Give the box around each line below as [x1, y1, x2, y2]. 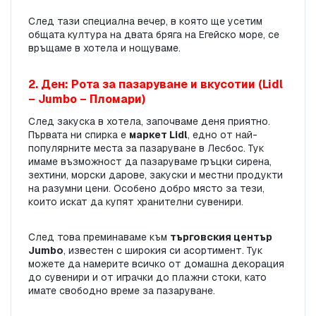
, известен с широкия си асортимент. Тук [63, 244, 263, 257]
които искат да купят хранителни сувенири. [28, 195, 243, 209]
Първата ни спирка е [28, 128, 129, 142]
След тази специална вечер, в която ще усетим [28, 15, 262, 28]
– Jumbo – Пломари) [28, 92, 145, 107]
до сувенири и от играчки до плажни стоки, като [28, 271, 267, 284]
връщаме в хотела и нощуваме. [28, 42, 181, 55]
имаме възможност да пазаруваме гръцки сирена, [28, 155, 272, 169]
